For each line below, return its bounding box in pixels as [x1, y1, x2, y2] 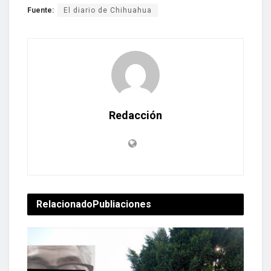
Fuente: [27, 5, 54, 15]
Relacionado [36, 198, 93, 210]
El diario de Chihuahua [64, 5, 152, 15]
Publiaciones [93, 198, 151, 210]
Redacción [109, 108, 162, 122]
